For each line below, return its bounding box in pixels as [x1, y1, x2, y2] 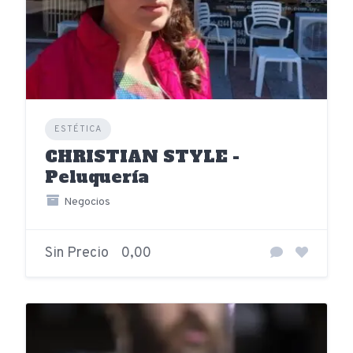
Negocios [61, 195, 110, 210]
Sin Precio [45, 244, 109, 263]
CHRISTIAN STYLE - [45, 145, 240, 169]
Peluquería [45, 165, 149, 189]
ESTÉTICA [54, 124, 102, 136]
